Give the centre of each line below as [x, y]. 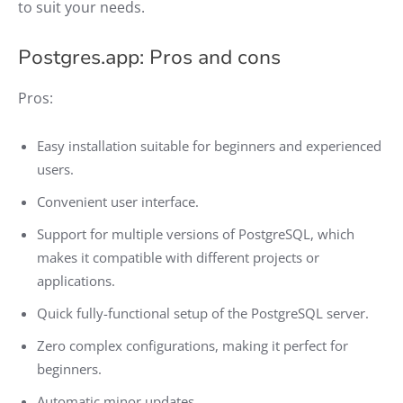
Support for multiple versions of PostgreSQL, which [196, 233]
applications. [76, 280]
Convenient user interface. [118, 201]
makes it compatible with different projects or [178, 257]
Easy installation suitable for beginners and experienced [209, 145]
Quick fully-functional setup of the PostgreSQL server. [203, 313]
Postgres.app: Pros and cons [149, 57]
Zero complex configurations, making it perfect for [193, 345]
